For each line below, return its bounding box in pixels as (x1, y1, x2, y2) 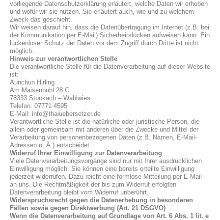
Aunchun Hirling (10, 79, 55, 86)
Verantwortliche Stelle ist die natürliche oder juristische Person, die (10, 118, 199, 125)
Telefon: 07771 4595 (10, 102, 67, 110)
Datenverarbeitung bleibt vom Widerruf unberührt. (10, 189, 149, 196)
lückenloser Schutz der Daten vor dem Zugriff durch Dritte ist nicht (10, 39, 198, 47)
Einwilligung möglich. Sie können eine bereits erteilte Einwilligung (10, 165, 194, 172)
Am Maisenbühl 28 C (10, 86, 69, 94)
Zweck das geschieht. (10, 16, 72, 23)
